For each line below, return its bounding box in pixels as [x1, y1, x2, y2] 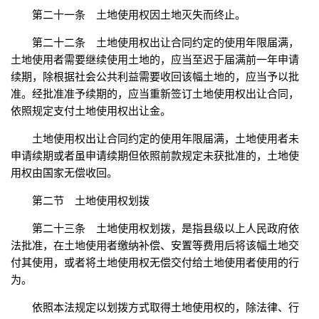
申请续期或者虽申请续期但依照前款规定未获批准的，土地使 [11, 150, 299, 162]
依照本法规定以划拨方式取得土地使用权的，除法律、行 [32, 301, 299, 314]
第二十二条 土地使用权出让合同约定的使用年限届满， [32, 36, 299, 49]
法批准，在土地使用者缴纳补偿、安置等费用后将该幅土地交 [11, 239, 299, 252]
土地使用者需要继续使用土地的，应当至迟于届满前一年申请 [11, 53, 299, 66]
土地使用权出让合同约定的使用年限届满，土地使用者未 [32, 132, 299, 145]
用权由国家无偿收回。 [11, 167, 117, 179]
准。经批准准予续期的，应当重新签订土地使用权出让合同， [11, 88, 299, 100]
